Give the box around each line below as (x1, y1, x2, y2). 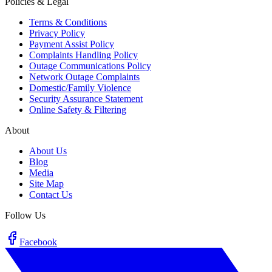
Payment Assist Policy (29, 38, 114, 49)
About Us (29, 145, 67, 156)
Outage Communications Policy (29, 60, 151, 71)
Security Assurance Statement (29, 93, 143, 104)
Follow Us (5, 209, 46, 220)
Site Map (29, 178, 64, 189)
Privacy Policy (29, 27, 85, 38)
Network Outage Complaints (29, 71, 140, 82)
